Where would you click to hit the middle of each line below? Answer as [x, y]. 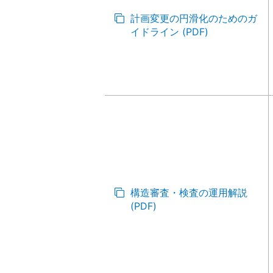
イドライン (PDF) [169, 32]
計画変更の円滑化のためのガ [194, 18]
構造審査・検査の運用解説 [189, 193]
